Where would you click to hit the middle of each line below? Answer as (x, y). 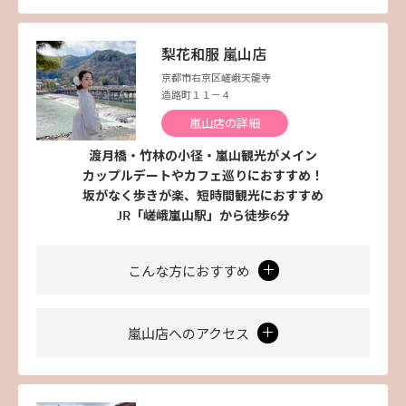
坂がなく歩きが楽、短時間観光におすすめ (203, 197)
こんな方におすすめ (190, 272)
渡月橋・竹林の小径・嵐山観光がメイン (203, 157)
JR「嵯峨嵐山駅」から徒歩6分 (203, 217)
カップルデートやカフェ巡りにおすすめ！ (203, 177)
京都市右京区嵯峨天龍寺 (216, 79)
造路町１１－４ (196, 96)
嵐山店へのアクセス (190, 335)
